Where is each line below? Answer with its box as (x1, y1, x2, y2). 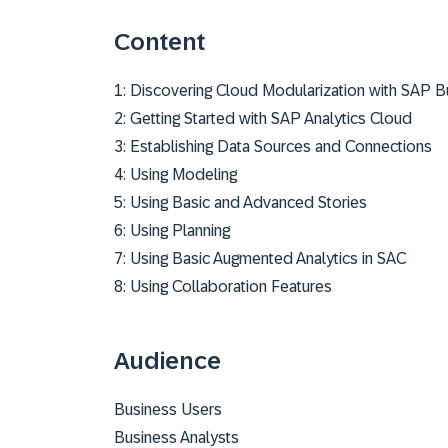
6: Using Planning (114, 222, 230, 239)
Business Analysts (114, 429, 239, 446)
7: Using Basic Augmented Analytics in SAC (114, 250, 406, 267)
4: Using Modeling (114, 166, 237, 183)
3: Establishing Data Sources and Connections (114, 138, 432, 155)
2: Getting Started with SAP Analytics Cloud (114, 110, 412, 127)
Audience (114, 347, 221, 374)
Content (114, 28, 205, 55)
